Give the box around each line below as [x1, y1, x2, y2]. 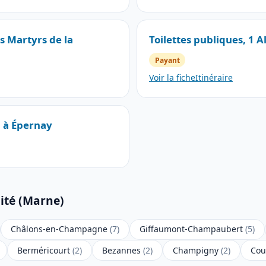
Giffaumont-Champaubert [140, 223, 245, 235]
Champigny [173, 244, 221, 256]
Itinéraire [195, 71, 233, 83]
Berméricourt [17, 244, 72, 256]
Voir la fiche [149, 71, 195, 83]
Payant [154, 55, 180, 65]
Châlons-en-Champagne [11, 223, 110, 235]
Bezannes [102, 244, 143, 256]
